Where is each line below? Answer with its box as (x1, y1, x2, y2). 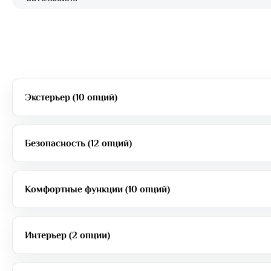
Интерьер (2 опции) (25, 229, 110, 241)
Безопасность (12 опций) (25, 137, 132, 149)
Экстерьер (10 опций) (25, 91, 117, 103)
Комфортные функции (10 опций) (25, 183, 170, 195)
